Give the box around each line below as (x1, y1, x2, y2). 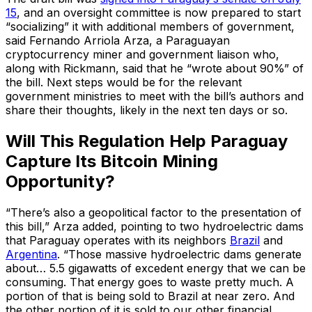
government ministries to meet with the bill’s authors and (6, 88, 304, 103)
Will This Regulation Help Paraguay (6, 130, 288, 151)
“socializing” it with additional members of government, (6, 19, 295, 33)
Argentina (6, 247, 57, 261)
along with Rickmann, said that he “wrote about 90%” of (6, 61, 304, 75)
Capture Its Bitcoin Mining (6, 150, 218, 171)
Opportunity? (6, 171, 115, 192)
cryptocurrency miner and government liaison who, (6, 47, 279, 61)
